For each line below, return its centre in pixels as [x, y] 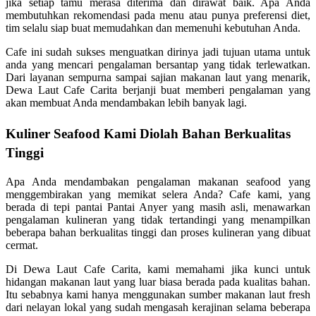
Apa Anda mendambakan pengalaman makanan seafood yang [158, 181]
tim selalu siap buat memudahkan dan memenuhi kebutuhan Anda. [153, 28]
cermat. [22, 245]
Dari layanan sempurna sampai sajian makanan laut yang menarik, [158, 77]
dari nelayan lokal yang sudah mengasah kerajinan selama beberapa [158, 307]
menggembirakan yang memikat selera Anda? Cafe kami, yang [158, 194]
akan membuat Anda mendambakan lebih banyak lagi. [126, 102]
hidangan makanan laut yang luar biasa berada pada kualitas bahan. [158, 281]
